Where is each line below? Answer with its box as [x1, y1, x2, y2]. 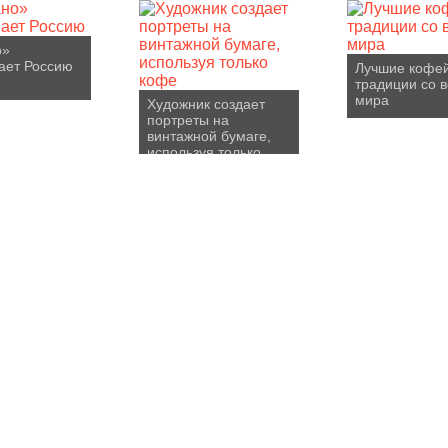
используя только [147, 144, 261, 160]
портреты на [147, 112, 229, 128]
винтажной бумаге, [147, 128, 271, 144]
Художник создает [147, 96, 265, 112]
